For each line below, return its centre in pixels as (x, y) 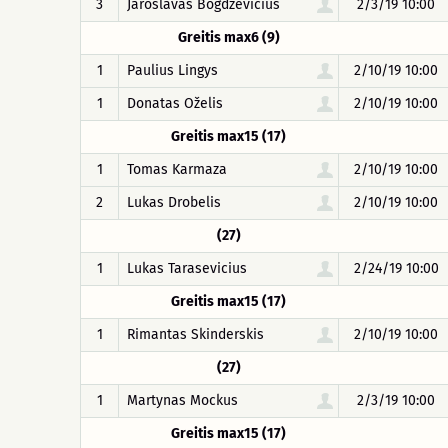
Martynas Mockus (182, 400)
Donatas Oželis (175, 103)
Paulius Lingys (172, 70)
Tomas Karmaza (177, 169)
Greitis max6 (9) (228, 37)
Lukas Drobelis (174, 202)
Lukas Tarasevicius (187, 268)
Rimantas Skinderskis (195, 334)
